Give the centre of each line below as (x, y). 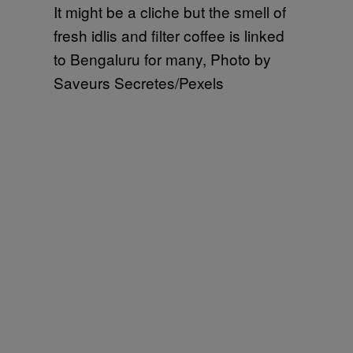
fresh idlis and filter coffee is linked (169, 35)
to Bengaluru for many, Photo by (162, 58)
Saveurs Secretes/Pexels (139, 82)
